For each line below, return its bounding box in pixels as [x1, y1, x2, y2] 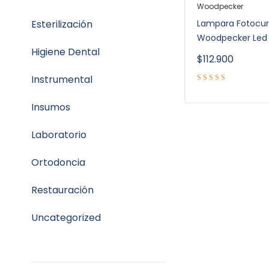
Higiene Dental [31, 45, 100, 59]
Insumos [31, 100, 70, 114]
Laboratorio [31, 128, 86, 142]
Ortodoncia [31, 156, 85, 169]
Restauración [31, 183, 94, 197]
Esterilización [31, 17, 92, 31]
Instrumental [31, 73, 92, 86]
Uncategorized [31, 211, 101, 225]
